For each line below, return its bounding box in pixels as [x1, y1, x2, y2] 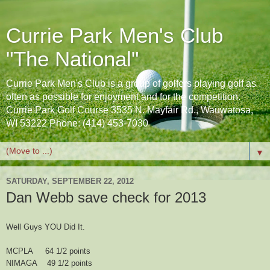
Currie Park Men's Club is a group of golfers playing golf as [6, 78, 256, 89]
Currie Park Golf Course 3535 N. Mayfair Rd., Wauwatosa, [6, 105, 253, 115]
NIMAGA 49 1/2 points [6, 258, 92, 268]
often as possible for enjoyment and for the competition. [6, 92, 240, 102]
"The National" [6, 48, 139, 71]
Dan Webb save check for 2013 [6, 189, 206, 206]
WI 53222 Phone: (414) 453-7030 [6, 118, 148, 128]
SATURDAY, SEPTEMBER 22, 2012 [6, 176, 134, 186]
